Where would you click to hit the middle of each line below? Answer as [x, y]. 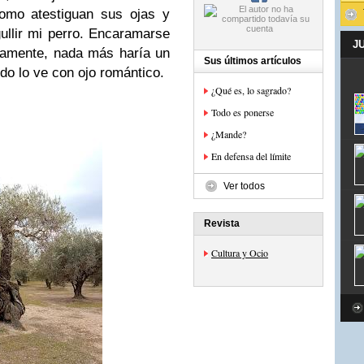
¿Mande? [229, 134]
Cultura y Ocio [240, 253]
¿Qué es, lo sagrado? [251, 90]
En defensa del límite [251, 156]
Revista [222, 223]
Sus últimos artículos [253, 61]
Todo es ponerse [243, 112]
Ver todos [244, 186]
